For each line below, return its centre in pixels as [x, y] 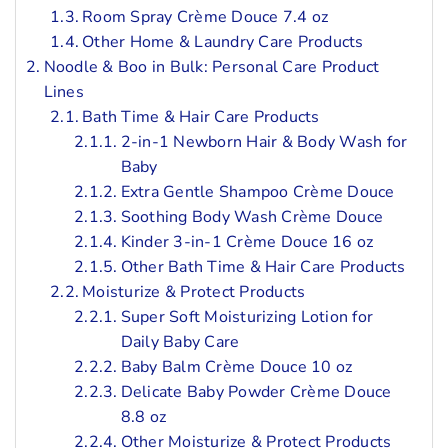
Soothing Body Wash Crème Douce [252, 216]
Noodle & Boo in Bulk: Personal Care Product [211, 66]
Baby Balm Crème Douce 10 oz [236, 366]
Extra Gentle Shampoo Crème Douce [257, 191]
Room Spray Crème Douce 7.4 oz [205, 16]
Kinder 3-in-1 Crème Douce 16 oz [247, 241]
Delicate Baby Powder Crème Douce [256, 391]
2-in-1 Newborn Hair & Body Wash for [264, 141]
